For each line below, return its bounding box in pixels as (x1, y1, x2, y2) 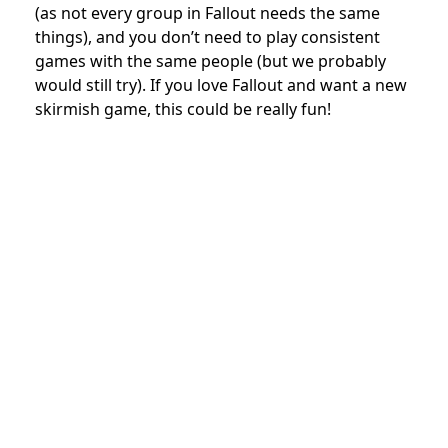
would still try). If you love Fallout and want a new (35, 74, 407, 97)
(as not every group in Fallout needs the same (35, 2, 380, 25)
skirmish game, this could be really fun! (35, 98, 331, 121)
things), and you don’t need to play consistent (35, 26, 380, 49)
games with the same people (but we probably (35, 50, 386, 73)
